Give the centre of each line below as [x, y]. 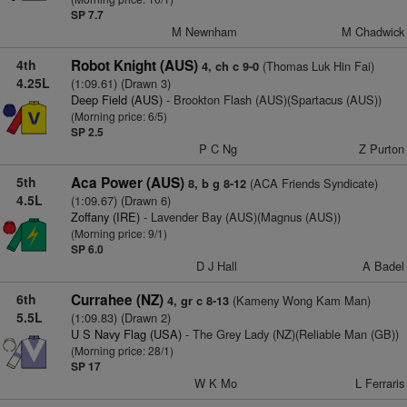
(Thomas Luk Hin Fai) [316, 66]
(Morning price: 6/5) [119, 116]
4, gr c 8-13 [198, 301]
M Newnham [205, 31]
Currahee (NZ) [117, 300]
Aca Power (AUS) [127, 183]
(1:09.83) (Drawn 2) [120, 318]
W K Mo [216, 383]
